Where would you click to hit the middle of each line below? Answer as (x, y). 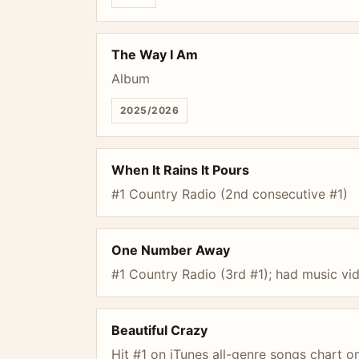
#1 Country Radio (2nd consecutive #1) (230, 194)
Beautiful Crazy (159, 330)
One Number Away (171, 250)
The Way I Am (155, 54)
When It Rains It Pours (180, 170)
